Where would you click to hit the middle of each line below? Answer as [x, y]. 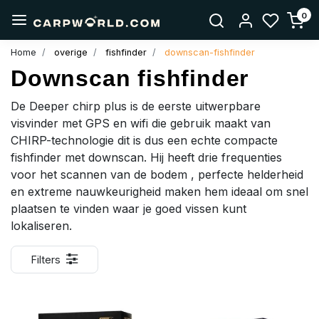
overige [71, 52]
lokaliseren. [41, 225]
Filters [46, 259]
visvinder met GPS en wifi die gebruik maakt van [141, 123]
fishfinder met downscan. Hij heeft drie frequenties [146, 157]
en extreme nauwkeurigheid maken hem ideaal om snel [159, 191]
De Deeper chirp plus [69, 106]
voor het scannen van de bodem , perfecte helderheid [157, 174]
